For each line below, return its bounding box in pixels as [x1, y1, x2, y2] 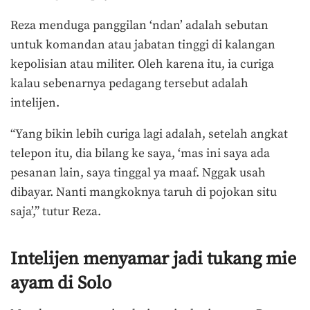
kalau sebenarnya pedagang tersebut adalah [10, 75, 248, 91]
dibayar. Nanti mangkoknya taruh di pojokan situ [10, 185, 277, 201]
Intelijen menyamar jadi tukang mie [10, 247, 296, 271]
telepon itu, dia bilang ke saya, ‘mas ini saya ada [10, 146, 270, 162]
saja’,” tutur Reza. [10, 204, 101, 220]
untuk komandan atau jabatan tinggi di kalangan [10, 37, 275, 53]
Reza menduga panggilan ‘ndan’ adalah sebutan [10, 17, 268, 33]
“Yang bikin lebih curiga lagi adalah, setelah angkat [10, 127, 288, 143]
